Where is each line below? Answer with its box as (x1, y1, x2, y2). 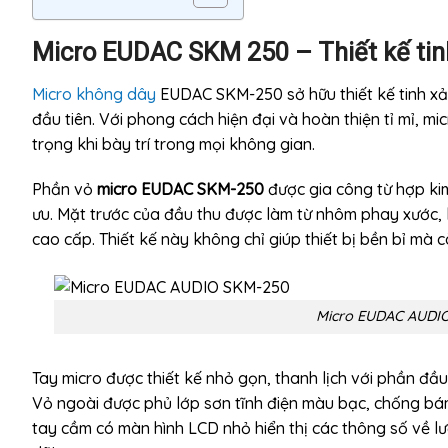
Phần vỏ (32, 179, 97, 200)
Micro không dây (32, 83, 156, 104)
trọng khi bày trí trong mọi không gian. (32, 133, 315, 154)
